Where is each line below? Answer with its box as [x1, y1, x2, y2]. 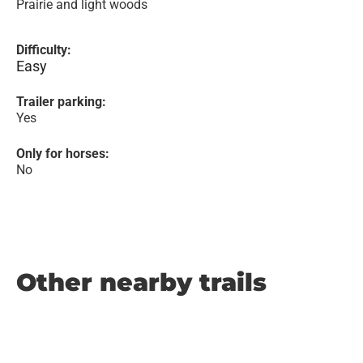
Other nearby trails [16, 267, 267, 297]
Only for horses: [16, 146, 109, 161]
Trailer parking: [16, 94, 106, 109]
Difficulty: [16, 42, 71, 58]
